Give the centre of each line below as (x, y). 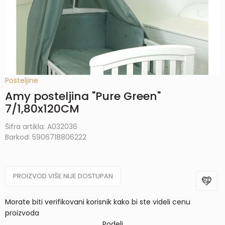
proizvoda (22, 213)
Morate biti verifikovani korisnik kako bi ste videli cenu (98, 202)
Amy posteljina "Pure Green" (83, 96)
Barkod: (19, 137)
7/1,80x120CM (42, 109)
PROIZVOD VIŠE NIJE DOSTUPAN (63, 176)
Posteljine (22, 80)
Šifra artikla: (26, 127)
